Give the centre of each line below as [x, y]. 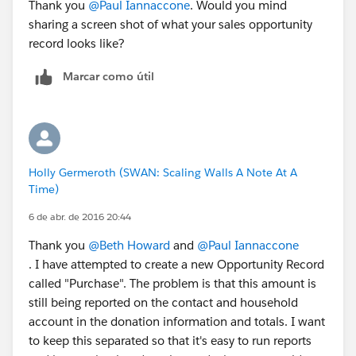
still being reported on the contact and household [163, 302]
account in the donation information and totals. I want [177, 321]
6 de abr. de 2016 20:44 [80, 216]
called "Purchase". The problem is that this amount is [172, 283]
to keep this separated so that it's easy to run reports [170, 340]
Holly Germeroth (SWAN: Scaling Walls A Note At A [163, 172]
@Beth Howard [129, 245]
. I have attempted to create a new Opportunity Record [176, 264]
